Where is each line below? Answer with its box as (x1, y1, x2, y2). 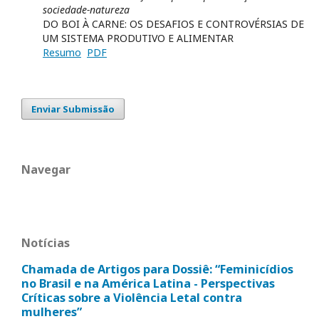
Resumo (43, 45, 81, 59)
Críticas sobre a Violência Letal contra (21, 289, 242, 305)
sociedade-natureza (43, 2, 130, 16)
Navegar (21, 161, 70, 177)
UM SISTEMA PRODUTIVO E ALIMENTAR (43, 31, 234, 45)
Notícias (21, 235, 70, 251)
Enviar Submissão (31, 102, 115, 115)
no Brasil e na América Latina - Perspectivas (21, 275, 275, 291)
